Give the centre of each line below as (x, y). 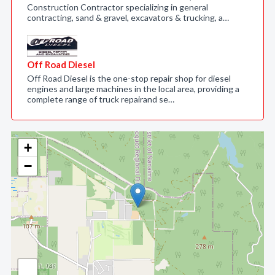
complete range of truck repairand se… (101, 99)
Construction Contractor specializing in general (118, 7)
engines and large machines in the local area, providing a (133, 89)
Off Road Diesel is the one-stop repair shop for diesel (129, 78)
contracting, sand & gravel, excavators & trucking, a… (128, 17)
